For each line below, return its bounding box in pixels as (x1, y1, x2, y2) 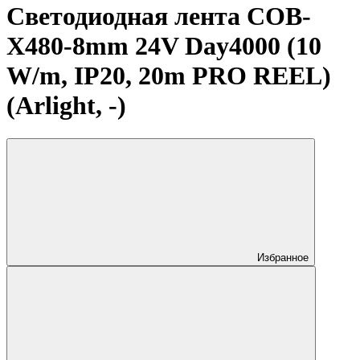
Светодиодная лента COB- (6, 2, 311, 31)
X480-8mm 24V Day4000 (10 (6, 31, 321, 61)
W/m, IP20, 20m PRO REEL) (6, 61, 331, 91)
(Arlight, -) (6, 91, 126, 121)
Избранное (257, 251, 309, 264)
